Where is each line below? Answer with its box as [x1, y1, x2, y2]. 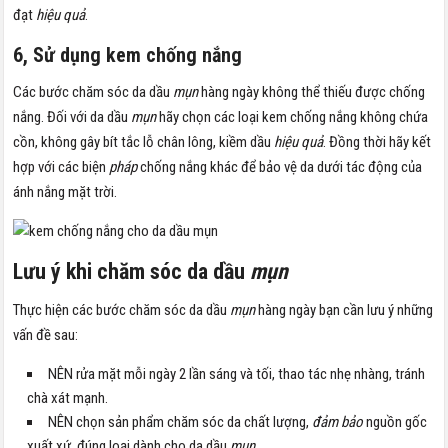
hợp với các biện [13, 157, 110, 176]
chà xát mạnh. [27, 388, 109, 407]
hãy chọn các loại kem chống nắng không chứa [159, 107, 429, 126]
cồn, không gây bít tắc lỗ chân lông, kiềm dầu [13, 132, 275, 151]
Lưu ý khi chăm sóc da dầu [13, 258, 251, 284]
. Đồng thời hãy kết [323, 132, 432, 151]
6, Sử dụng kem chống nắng [13, 42, 243, 67]
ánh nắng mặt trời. [13, 182, 118, 201]
